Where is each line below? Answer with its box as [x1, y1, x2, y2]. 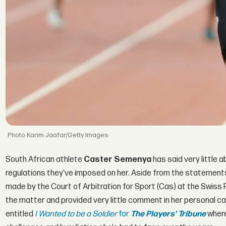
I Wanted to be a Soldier [35, 209, 118, 219]
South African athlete [6, 154, 84, 164]
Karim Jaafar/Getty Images [27, 131, 109, 140]
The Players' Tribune [131, 209, 206, 219]
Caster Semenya [84, 154, 152, 164]
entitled [6, 209, 35, 219]
